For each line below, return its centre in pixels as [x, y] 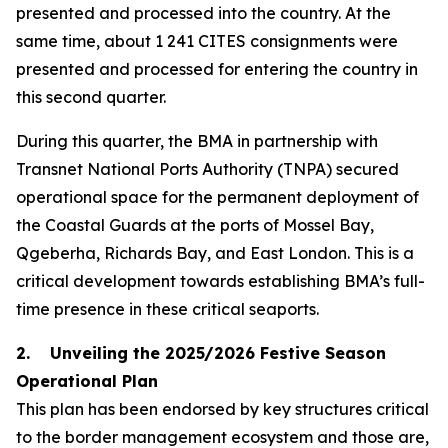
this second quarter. [91, 97]
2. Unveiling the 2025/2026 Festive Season [201, 353]
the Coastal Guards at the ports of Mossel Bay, [195, 225]
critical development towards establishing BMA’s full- [220, 281]
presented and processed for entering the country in [217, 69]
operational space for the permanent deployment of [217, 197]
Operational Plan [87, 381]
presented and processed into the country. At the [203, 13]
